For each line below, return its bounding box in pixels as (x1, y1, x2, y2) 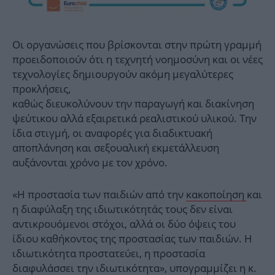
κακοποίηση (186, 187, 247, 202)
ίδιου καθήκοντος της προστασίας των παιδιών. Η (12, 231, 252, 246)
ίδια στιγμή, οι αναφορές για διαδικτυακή (12, 126, 212, 141)
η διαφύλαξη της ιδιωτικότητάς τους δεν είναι (12, 202, 233, 217)
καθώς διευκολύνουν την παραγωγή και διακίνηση (12, 96, 254, 111)
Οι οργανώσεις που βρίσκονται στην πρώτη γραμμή (12, 37, 261, 52)
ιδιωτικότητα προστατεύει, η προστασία (12, 246, 205, 261)
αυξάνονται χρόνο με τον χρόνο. (12, 155, 168, 170)
